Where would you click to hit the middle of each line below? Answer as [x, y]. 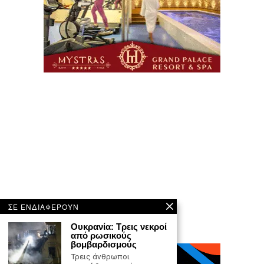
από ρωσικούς [101, 235]
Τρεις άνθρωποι [100, 256]
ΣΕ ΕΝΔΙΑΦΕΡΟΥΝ [44, 207]
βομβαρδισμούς [104, 244]
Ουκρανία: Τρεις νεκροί [119, 227]
